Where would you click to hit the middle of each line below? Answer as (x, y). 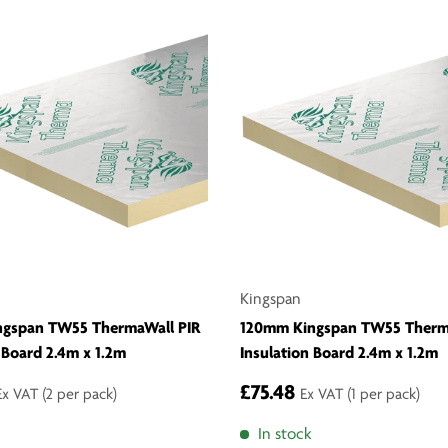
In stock (284, 435)
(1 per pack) (383, 395)
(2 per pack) (79, 395)
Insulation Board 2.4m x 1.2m (339, 354)
